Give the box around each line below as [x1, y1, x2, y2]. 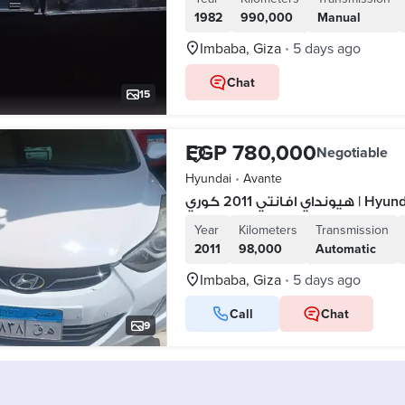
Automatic [315, 240, 376, 258]
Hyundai [184, 169, 231, 187]
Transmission [315, 221, 389, 239]
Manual [316, 8, 361, 26]
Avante [242, 169, 282, 187]
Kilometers [238, 221, 297, 239]
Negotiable [316, 142, 388, 163]
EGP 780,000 [184, 137, 316, 168]
